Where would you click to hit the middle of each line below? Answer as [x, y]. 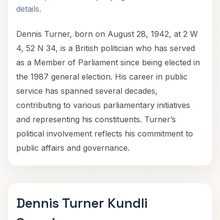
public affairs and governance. [73, 148]
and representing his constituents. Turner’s [96, 119]
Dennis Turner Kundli [82, 203]
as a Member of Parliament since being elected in [108, 62]
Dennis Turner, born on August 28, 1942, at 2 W [107, 34]
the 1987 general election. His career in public [102, 77]
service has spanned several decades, [87, 91]
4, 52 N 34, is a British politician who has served [106, 48]
